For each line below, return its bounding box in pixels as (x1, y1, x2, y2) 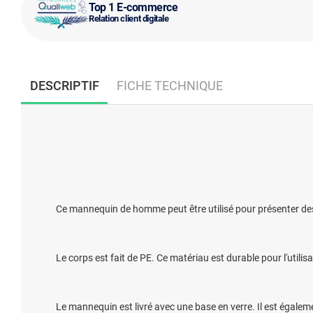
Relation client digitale (89, 13, 169, 24)
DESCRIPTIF (29, 78, 99, 93)
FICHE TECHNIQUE (116, 78, 223, 93)
